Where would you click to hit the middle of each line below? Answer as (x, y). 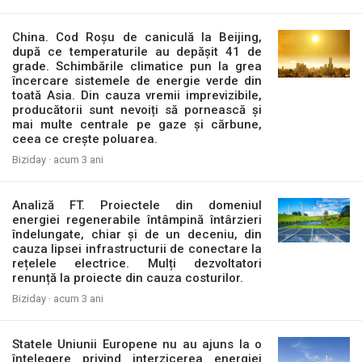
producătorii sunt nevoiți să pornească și (137, 110)
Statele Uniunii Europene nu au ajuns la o (137, 344)
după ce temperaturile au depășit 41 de (137, 52)
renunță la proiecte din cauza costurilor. (128, 278)
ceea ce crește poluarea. (85, 139)
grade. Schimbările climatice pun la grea (137, 66)
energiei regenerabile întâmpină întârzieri (137, 220)
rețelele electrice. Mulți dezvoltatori (137, 263)
